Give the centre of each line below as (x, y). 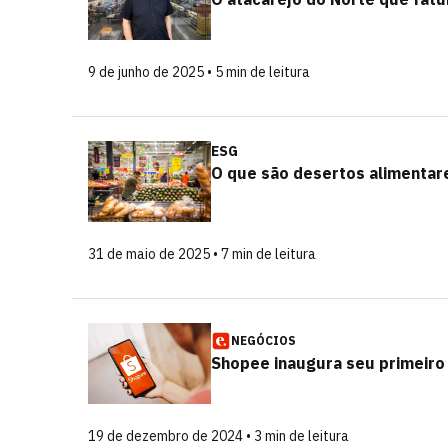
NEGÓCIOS (263, 340)
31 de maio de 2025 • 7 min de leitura (202, 254)
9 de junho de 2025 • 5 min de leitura (199, 72)
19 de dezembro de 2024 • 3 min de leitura (218, 436)
